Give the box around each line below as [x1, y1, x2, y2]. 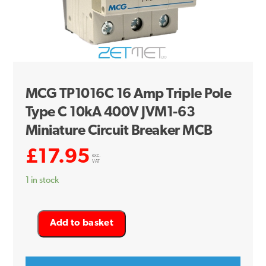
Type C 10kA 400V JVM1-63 [25, 105, 195, 120]
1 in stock [25, 176, 59, 185]
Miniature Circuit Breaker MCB [25, 123, 213, 138]
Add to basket [49, 218, 113, 229]
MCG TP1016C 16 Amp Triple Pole [25, 87, 232, 102]
